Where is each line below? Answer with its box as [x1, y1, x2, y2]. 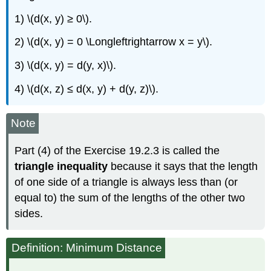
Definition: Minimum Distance [11, 241, 163, 255]
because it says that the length [108, 160, 258, 173]
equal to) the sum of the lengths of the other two [15, 192, 246, 204]
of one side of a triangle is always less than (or [15, 176, 238, 189]
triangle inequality [15, 160, 108, 173]
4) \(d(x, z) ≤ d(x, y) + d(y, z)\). [15, 83, 159, 96]
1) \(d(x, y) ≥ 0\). [15, 12, 93, 25]
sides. [15, 207, 44, 220]
